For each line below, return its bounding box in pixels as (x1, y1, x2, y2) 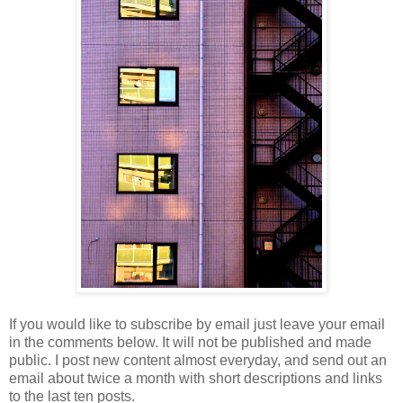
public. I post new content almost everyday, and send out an (9, 353, 387, 369)
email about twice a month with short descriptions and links (9, 371, 382, 387)
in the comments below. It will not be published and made (9, 335, 372, 351)
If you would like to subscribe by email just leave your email (9, 317, 385, 333)
